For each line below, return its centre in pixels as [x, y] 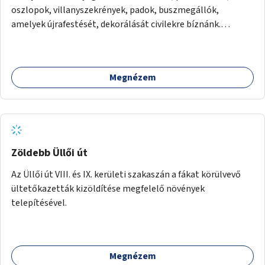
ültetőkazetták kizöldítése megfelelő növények [108, 188]
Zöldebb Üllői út [49, 153]
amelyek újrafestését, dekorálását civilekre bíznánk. [116, 24]
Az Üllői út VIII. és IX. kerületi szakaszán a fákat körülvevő [126, 174]
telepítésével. [39, 203]
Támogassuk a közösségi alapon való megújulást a [113, 38]
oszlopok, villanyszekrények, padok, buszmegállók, [115, 10]
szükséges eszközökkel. [59, 52]
